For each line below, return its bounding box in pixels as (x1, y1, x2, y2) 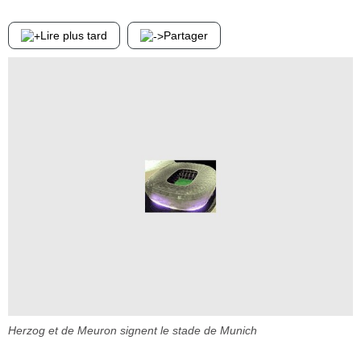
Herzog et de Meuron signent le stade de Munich (8, 324, 257, 337)
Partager (164, 29, 208, 42)
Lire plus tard (40, 29, 107, 42)
